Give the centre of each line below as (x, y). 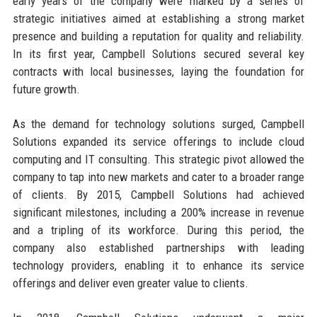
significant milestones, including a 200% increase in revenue (158, 212)
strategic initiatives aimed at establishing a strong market (158, 18)
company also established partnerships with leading (158, 247)
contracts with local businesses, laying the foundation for (158, 71)
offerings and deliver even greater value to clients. (130, 283)
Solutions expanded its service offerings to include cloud (158, 141)
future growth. (46, 89)
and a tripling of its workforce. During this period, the (158, 230)
